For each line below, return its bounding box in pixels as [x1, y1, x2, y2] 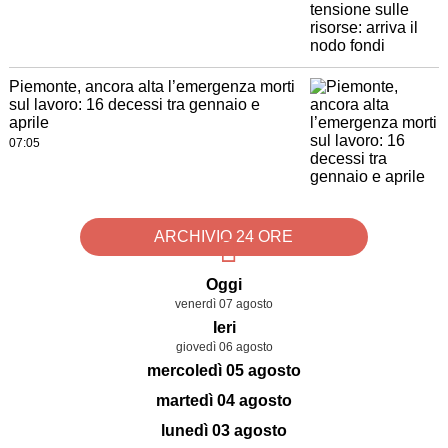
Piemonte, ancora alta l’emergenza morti [8, 78, 295, 96]
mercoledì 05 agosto [147, 362, 301, 380]
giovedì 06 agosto [175, 340, 273, 355]
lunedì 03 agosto [161, 422, 287, 440]
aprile [8, 114, 49, 132]
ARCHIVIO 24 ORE [154, 228, 294, 246]
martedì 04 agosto [156, 392, 292, 410]
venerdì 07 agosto [175, 297, 273, 312]
